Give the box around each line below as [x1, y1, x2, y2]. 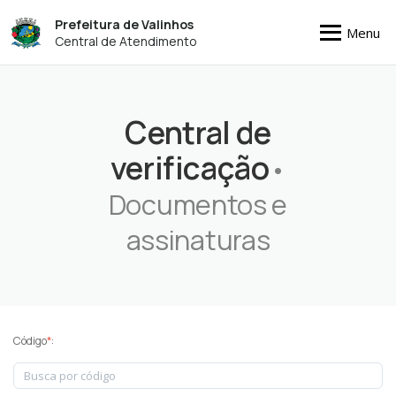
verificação [110, 147, 270, 189]
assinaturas [126, 221, 270, 258]
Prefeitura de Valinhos [55, 15, 194, 33]
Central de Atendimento [55, 32, 198, 49]
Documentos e [108, 186, 288, 223]
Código [13, 333, 47, 348]
